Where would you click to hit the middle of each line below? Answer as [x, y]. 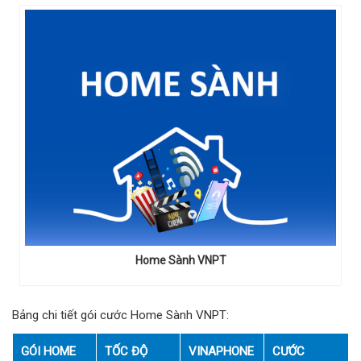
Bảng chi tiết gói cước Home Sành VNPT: [120, 315]
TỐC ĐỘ [126, 351]
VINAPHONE [221, 351]
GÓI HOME [48, 351]
